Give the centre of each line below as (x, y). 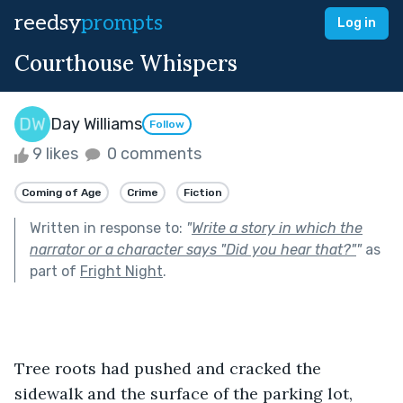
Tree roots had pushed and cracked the (170, 368)
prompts (122, 23)
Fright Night (121, 271)
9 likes (55, 154)
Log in (357, 23)
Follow (167, 125)
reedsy (48, 23)
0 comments (152, 154)
